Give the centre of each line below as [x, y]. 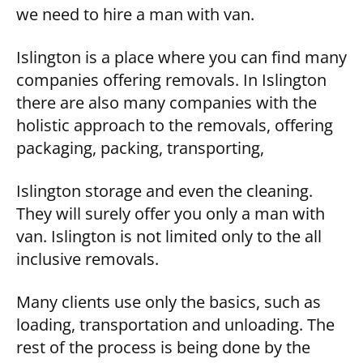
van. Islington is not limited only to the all [169, 237]
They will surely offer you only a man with [171, 214]
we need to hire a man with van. [135, 15]
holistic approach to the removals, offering [175, 126]
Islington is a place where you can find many [181, 58]
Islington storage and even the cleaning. [164, 191]
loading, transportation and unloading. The [175, 325]
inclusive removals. [88, 259]
